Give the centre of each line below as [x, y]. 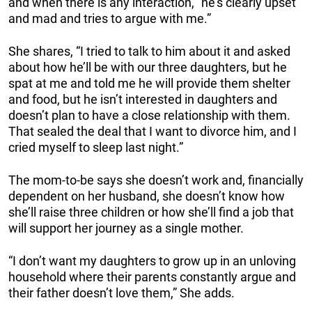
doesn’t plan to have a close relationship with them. [149, 116]
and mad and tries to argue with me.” [110, 19]
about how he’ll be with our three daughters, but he [148, 68]
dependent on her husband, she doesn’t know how [147, 196]
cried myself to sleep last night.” [96, 148]
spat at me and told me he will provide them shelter [149, 84]
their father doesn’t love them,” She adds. [122, 293]
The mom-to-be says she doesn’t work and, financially [156, 180]
